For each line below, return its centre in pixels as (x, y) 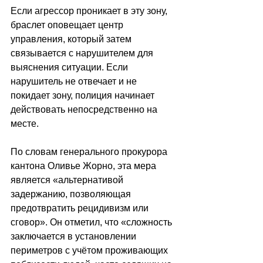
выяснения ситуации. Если (70, 67)
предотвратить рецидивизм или (81, 208)
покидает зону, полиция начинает (84, 95)
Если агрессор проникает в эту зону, (90, 11)
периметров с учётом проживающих (90, 250)
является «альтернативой (68, 180)
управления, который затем (72, 39)
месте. (25, 123)
